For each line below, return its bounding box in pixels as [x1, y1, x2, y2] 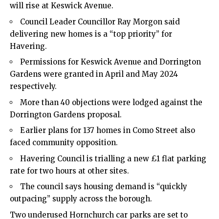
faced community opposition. [10, 138, 118, 148]
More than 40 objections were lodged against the [20, 97, 202, 107]
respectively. [10, 82, 57, 91]
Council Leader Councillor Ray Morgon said [20, 17, 180, 26]
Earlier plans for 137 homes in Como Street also [20, 126, 195, 135]
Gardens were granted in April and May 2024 [10, 69, 178, 79]
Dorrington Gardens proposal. [10, 109, 122, 119]
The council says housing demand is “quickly [20, 182, 187, 192]
